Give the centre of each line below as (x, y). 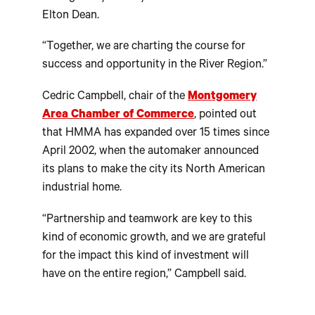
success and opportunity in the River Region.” (155, 66)
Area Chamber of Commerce (118, 116)
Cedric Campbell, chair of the (115, 98)
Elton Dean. (71, 16)
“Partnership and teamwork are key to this (147, 220)
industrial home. (82, 189)
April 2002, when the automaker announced (150, 153)
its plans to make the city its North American (154, 171)
